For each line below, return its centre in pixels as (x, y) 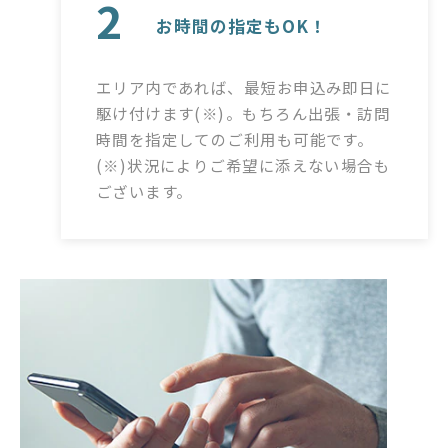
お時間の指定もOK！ (241, 25)
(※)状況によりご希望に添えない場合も (243, 165)
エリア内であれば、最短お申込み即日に (243, 87)
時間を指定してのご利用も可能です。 (234, 139)
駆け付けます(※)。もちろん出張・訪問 (243, 113)
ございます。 (144, 191)
